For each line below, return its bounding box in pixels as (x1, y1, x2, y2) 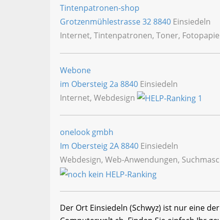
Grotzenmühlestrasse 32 (60, 16, 153, 27)
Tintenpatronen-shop (60, 2, 139, 14)
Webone (60, 64, 91, 76)
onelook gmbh (60, 127, 113, 138)
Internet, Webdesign (60, 92, 137, 103)
